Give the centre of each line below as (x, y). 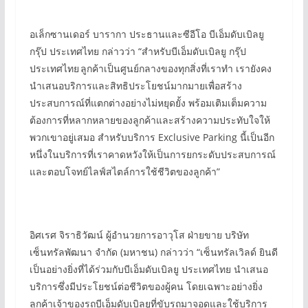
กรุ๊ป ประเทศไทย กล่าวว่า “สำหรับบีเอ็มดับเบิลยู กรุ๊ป (137, 51)
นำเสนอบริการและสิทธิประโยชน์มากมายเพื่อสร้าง (135, 86)
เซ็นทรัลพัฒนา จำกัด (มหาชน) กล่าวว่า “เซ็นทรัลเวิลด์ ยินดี (153, 252)
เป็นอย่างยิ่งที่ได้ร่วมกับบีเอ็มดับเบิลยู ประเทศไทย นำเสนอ (148, 269)
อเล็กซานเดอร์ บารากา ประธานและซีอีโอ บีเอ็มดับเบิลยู (146, 34)
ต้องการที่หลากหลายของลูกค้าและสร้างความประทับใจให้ (150, 120)
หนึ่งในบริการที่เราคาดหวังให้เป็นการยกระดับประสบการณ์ (152, 154)
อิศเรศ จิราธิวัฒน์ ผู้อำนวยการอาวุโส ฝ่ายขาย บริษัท (139, 235)
